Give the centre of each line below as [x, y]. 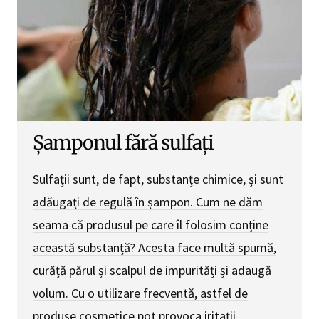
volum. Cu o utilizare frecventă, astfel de [140, 293]
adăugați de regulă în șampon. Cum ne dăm [148, 202]
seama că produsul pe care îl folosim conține [151, 225]
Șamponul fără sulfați [123, 143]
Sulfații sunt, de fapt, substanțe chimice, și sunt [158, 179]
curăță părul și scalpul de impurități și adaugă [152, 271]
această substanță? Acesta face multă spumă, [155, 248]
